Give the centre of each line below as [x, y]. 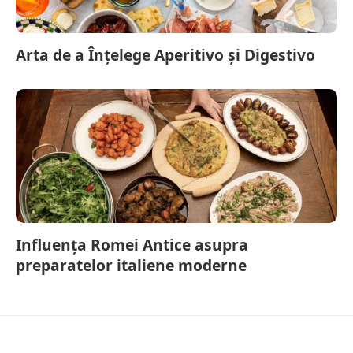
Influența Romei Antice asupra [132, 244]
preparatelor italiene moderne [131, 265]
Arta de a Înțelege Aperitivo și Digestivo [165, 54]
